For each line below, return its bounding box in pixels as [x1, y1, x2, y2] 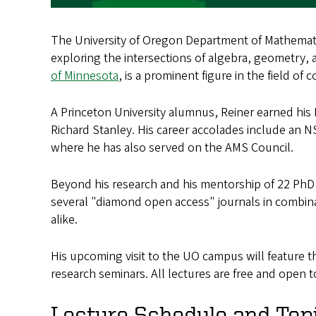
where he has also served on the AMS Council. [51, 139, 293, 157]
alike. [51, 211, 78, 229]
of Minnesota [51, 67, 119, 85]
